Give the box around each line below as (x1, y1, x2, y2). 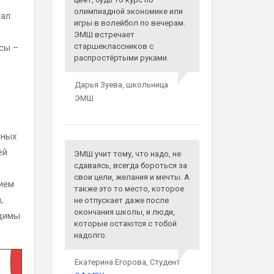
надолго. (73, 231, 107, 240)
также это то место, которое (73, 184, 184, 193)
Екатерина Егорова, (74, 257, 150, 267)
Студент (149, 257, 180, 267)
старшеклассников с (73, 42, 154, 51)
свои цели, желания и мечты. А (73, 172, 190, 182)
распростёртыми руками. (73, 53, 169, 62)
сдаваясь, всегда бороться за (73, 161, 187, 170)
